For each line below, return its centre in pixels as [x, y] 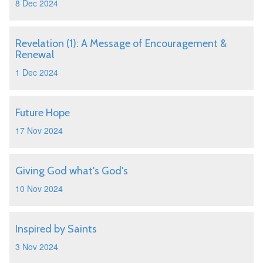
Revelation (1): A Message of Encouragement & [121, 43]
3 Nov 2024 [37, 247]
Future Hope [43, 113]
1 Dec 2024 [37, 72]
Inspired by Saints [56, 229]
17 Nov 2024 [39, 130]
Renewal [35, 55]
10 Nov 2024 [39, 188]
